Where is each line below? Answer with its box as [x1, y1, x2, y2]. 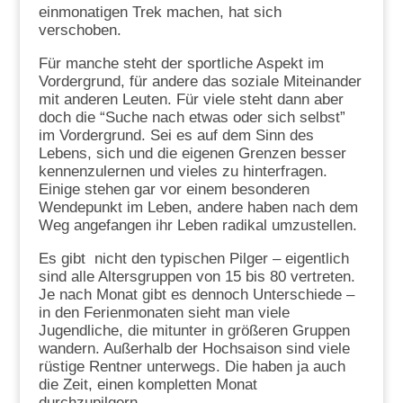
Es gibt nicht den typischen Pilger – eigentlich [38, 249, 349, 267]
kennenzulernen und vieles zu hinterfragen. [38, 162, 327, 180]
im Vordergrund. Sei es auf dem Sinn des [38, 126, 314, 144]
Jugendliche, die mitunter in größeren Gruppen [38, 321, 350, 339]
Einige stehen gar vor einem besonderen [38, 180, 309, 198]
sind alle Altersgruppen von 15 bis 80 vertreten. [38, 267, 355, 285]
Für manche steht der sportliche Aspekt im [38, 54, 324, 72]
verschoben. [38, 21, 121, 39]
